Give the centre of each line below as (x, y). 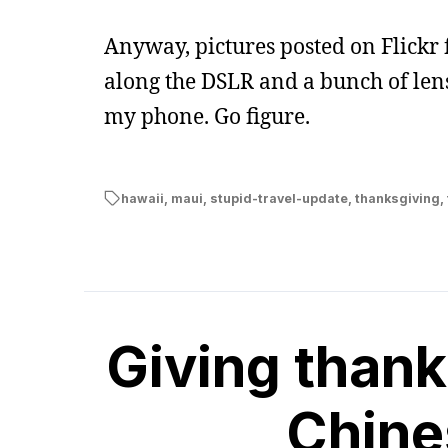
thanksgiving (397, 198)
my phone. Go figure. (207, 116)
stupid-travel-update (278, 198)
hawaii (142, 198)
